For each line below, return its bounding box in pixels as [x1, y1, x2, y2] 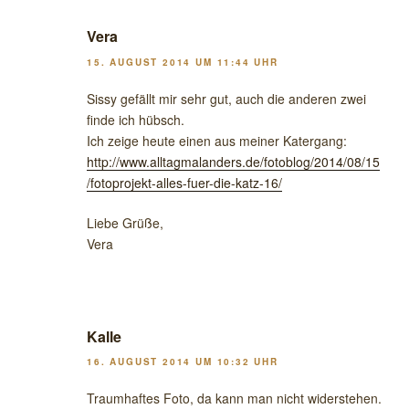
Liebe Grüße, [87, 213, 163, 232]
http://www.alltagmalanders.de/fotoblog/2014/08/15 [87, 152, 380, 171]
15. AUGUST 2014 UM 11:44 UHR [87, 55, 278, 68]
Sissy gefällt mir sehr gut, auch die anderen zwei [87, 89, 366, 108]
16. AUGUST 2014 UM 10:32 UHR [87, 355, 278, 369]
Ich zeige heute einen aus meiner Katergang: [87, 131, 347, 150]
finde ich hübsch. [87, 110, 184, 129]
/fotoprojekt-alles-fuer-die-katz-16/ [87, 173, 282, 192]
